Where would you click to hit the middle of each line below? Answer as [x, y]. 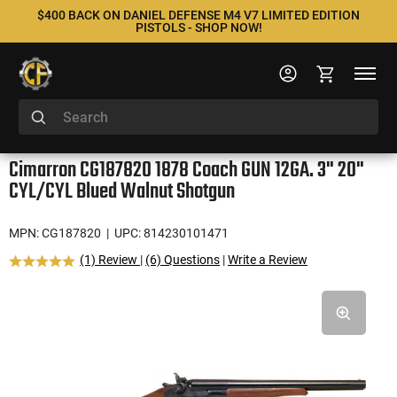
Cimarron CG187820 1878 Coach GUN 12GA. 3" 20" [187, 171]
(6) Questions [183, 260]
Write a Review [268, 260]
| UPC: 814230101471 [166, 233]
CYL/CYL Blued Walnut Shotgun [122, 192]
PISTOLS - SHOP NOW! [198, 27]
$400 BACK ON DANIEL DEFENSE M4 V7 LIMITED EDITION [198, 15]
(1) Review [110, 260]
